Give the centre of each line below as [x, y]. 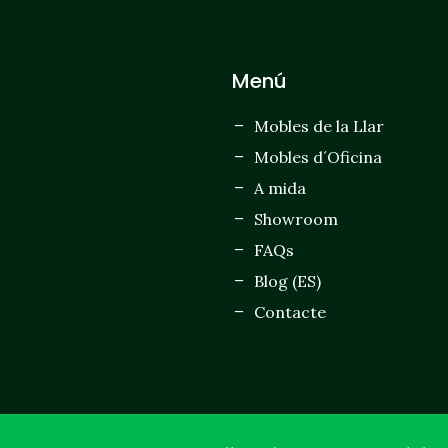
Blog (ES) [288, 280]
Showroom [296, 218]
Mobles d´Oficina [318, 156]
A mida [280, 187]
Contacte [290, 311]
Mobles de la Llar [319, 125]
